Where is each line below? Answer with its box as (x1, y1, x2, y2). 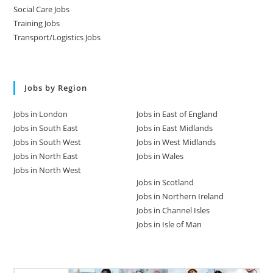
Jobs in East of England (136, 108, 218, 119)
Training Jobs (13, 18, 60, 29)
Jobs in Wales (136, 151, 183, 161)
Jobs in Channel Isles (136, 205, 210, 216)
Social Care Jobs (13, 4, 70, 15)
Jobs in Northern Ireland (136, 191, 224, 202)
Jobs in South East (13, 122, 79, 133)
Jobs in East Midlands (136, 122, 213, 133)
